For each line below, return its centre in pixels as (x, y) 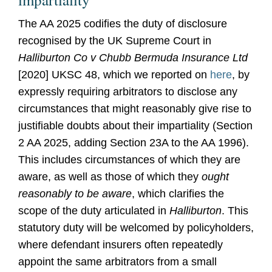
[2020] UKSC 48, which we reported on (114, 75)
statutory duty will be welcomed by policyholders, (136, 228)
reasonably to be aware (75, 194)
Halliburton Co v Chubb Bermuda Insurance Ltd (133, 58)
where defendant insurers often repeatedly (121, 245)
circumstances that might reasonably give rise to (135, 109)
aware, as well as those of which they (110, 177)
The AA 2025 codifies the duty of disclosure (123, 24)
